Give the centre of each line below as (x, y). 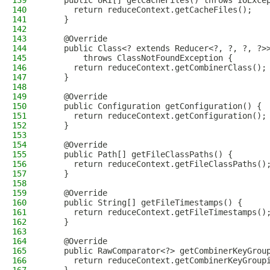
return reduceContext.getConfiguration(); (155, 116)
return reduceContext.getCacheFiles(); (148, 10)
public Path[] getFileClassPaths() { (139, 154)
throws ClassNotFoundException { (139, 58)
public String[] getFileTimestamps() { (143, 202)
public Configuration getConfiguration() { (153, 106)
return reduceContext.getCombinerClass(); (155, 67)
